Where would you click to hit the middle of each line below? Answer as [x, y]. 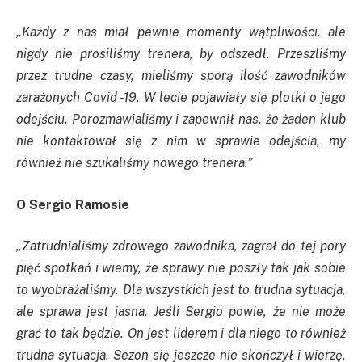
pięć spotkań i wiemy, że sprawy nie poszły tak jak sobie [181, 268]
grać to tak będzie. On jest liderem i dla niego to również [181, 334]
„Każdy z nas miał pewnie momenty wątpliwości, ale [181, 32]
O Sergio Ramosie [74, 204]
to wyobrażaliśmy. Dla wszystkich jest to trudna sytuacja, [181, 290]
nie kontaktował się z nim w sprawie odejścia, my [181, 141]
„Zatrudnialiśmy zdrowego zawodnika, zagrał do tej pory [181, 246]
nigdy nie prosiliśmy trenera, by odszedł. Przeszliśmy [181, 54]
